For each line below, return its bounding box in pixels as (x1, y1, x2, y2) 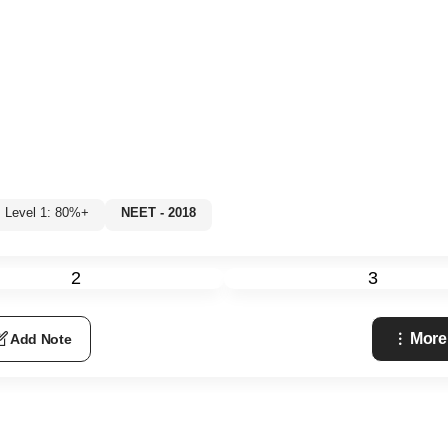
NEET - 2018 (121, 204, 196, 220)
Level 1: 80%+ (5, 204, 89, 220)
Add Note (9, 330, 72, 347)
